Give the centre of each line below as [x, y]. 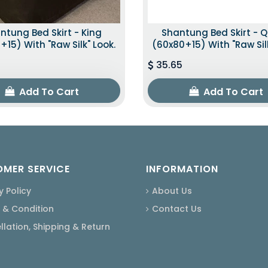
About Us [172, 191]
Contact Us [177, 208]
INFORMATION [182, 169]
